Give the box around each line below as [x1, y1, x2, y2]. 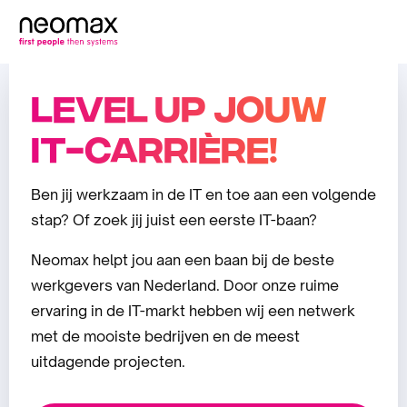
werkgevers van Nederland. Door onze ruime [31, 276, 339, 294]
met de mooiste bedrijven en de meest [31, 327, 300, 345]
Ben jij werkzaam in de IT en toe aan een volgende [31, 185, 376, 203]
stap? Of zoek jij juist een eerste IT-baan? [31, 211, 317, 229]
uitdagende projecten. [31, 352, 185, 371]
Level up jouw [31, 84, 327, 126]
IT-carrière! [31, 125, 278, 167]
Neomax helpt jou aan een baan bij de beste [31, 251, 334, 269]
